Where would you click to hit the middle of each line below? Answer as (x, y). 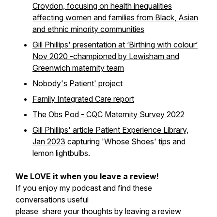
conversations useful (52, 200)
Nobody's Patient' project (77, 83)
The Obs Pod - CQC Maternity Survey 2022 (108, 114)
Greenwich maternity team (78, 68)
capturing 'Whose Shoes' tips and (125, 141)
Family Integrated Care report (83, 99)
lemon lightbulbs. (61, 153)
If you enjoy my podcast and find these (84, 188)
